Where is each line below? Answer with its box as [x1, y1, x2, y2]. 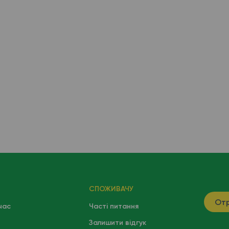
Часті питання [88, 202, 139, 211]
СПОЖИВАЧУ [88, 185, 133, 193]
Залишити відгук [88, 218, 146, 227]
